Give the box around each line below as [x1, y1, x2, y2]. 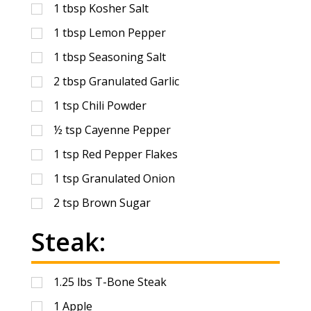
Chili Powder [81, 97, 146, 113]
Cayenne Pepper [84, 121, 171, 137]
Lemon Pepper [88, 24, 166, 40]
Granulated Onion [81, 170, 175, 186]
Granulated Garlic [88, 73, 179, 89]
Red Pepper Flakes [81, 146, 178, 162]
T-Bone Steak [94, 274, 167, 289]
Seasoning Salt [88, 49, 166, 65]
